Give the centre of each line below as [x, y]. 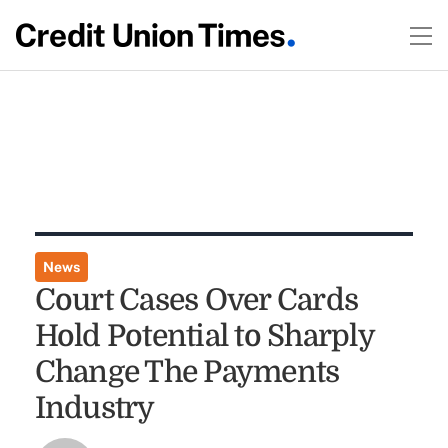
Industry [94, 408]
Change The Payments [187, 372]
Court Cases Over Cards [196, 300]
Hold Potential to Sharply [204, 336]
